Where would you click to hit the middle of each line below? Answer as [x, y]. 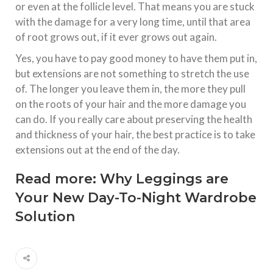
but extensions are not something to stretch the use [132, 73]
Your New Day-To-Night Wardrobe [136, 197]
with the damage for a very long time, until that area [133, 21]
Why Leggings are [164, 179]
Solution [45, 216]
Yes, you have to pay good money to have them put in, [136, 58]
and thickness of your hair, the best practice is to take [135, 134]
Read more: [58, 179]
